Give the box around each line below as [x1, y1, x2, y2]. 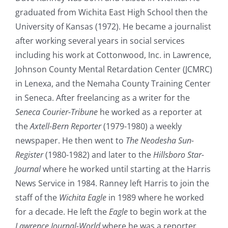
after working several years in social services [15, 35, 185, 46]
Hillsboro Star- [153, 149, 204, 160]
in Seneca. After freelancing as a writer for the [15, 92, 190, 103]
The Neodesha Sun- [126, 134, 194, 146]
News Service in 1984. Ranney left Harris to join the [15, 177, 209, 189]
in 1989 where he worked [106, 191, 204, 203]
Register [15, 149, 43, 160]
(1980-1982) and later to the [43, 149, 153, 160]
